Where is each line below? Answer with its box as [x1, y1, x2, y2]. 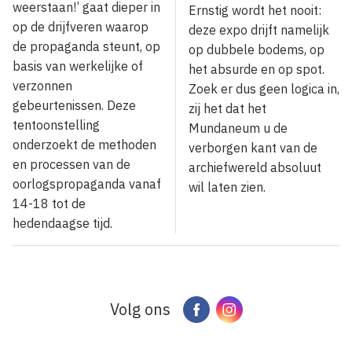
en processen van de [13, 156, 130, 173]
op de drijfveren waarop [13, 19, 148, 35]
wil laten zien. [189, 178, 269, 195]
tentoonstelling [13, 117, 100, 134]
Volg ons [109, 299, 170, 321]
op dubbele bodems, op [189, 41, 324, 57]
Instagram [236, 300, 306, 319]
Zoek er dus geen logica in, [189, 80, 339, 97]
